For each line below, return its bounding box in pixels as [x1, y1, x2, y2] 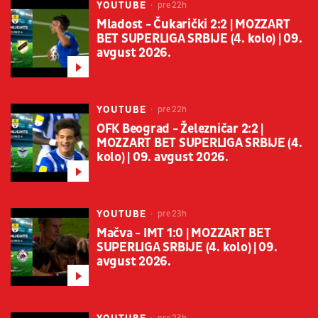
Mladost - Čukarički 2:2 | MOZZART [97, 16, 290, 33]
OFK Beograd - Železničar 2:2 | [97, 121, 264, 138]
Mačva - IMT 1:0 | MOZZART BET [97, 225, 271, 242]
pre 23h [156, 209, 187, 220]
